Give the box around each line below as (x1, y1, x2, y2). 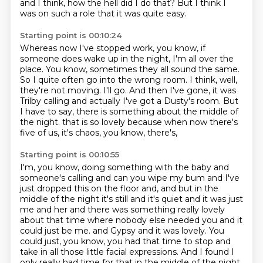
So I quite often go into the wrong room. (19, 75, 190, 85)
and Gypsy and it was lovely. (92, 225, 209, 236)
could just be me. (19, 225, 93, 236)
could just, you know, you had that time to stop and (19, 236, 231, 247)
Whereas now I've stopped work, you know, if (19, 43, 205, 53)
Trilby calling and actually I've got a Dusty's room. (19, 96, 223, 106)
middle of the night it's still (19, 194, 130, 204)
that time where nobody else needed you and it (46, 215, 242, 225)
